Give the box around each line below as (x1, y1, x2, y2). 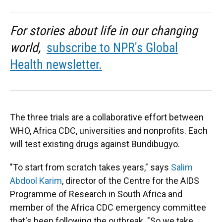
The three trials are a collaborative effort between (10, 112, 204, 122)
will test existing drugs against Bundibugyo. (10, 139, 180, 149)
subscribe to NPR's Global (47, 40, 178, 55)
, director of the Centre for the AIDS (62, 175, 199, 186)
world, (10, 40, 47, 55)
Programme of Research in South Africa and (10, 189, 182, 199)
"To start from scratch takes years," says (10, 162, 171, 172)
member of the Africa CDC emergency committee (10, 202, 206, 213)
